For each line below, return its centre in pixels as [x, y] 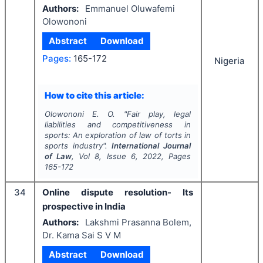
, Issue [115, 156]
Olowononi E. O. [80, 114]
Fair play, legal [159, 114]
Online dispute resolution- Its [118, 193]
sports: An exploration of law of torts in [118, 135]
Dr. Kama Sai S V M [82, 235]
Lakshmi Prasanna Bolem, [138, 222]
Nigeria [230, 61]
